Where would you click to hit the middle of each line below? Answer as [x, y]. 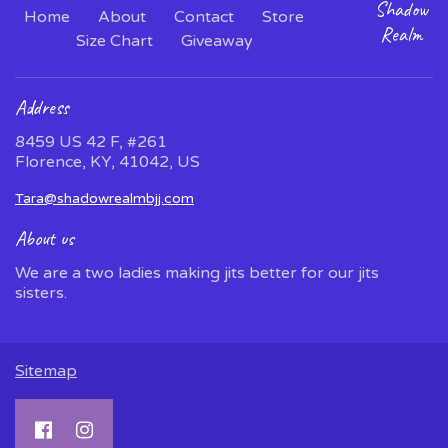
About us [44, 238]
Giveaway [216, 40]
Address [42, 107]
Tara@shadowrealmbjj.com [104, 198]
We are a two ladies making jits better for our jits [197, 272]
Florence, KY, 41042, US [107, 161]
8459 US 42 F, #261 [91, 141]
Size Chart [114, 40]
